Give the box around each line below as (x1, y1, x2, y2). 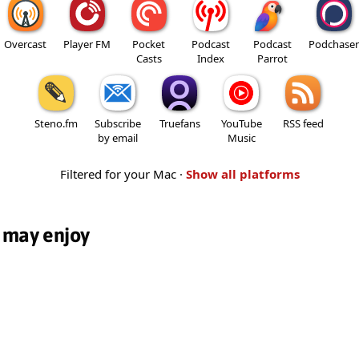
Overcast (4, 36, 46, 51)
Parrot (256, 50, 288, 66)
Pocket (132, 36, 165, 51)
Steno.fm (34, 115, 78, 131)
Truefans (159, 115, 200, 131)
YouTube (220, 115, 262, 131)
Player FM (63, 36, 111, 51)
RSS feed (282, 115, 324, 131)
